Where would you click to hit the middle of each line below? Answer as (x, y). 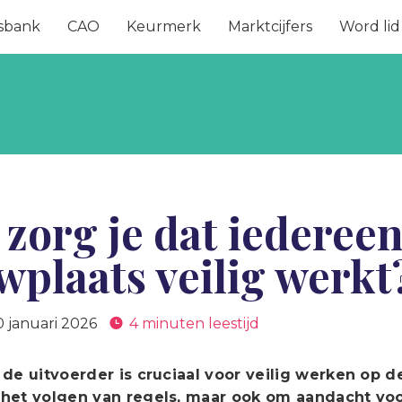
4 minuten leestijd (195, 324)
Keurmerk (164, 26)
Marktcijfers (270, 26)
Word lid (370, 26)
